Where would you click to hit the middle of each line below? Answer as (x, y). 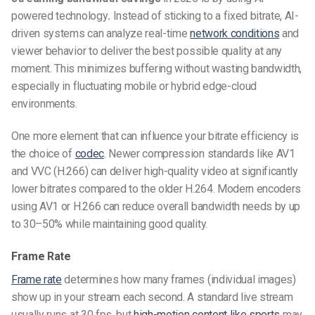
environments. (44, 104)
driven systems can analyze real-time (101, 34)
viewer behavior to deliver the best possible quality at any (147, 51)
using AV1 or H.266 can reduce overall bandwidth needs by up (156, 207)
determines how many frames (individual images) (179, 279)
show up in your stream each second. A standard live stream (152, 297)
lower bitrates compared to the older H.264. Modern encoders (156, 189)
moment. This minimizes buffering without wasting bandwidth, (157, 69)
